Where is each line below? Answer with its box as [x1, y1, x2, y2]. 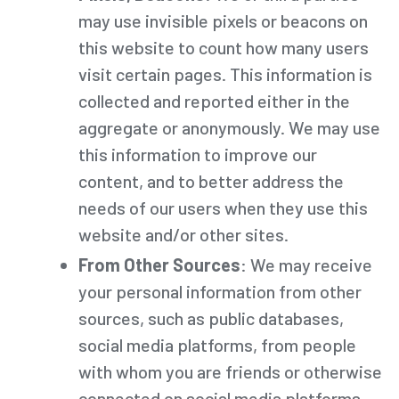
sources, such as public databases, [78, 306, 344, 329]
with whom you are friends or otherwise [78, 360, 382, 382]
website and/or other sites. [78, 223, 289, 245]
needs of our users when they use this [78, 196, 368, 218]
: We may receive [240, 253, 372, 275]
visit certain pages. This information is [78, 62, 372, 85]
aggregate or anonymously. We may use [78, 116, 380, 138]
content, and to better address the [78, 169, 344, 191]
